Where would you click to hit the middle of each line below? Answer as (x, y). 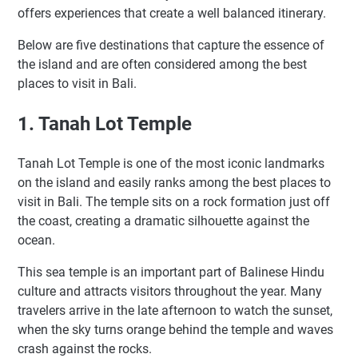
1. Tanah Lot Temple (105, 124)
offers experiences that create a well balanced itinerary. (172, 14)
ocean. (36, 241)
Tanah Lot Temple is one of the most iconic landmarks (171, 164)
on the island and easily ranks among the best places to (174, 183)
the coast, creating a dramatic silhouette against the (163, 221)
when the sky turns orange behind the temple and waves (175, 330)
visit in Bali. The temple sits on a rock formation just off (174, 202)
